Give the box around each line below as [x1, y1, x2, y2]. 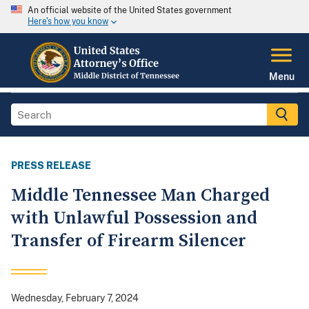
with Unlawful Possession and [11, 207, 257, 230]
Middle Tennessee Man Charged [11, 184, 270, 208]
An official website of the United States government [28, 6, 232, 15]
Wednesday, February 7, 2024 [11, 292, 139, 304]
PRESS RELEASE [11, 160, 91, 172]
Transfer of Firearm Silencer [11, 230, 246, 253]
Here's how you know [28, 17, 108, 27]
